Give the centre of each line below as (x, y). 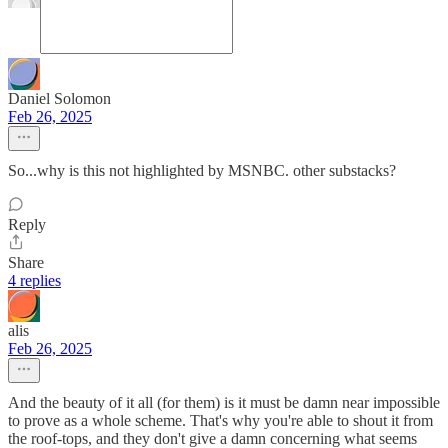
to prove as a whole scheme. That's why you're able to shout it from (220, 421)
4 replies (34, 281)
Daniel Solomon (59, 99)
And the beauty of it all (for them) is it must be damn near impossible (224, 403)
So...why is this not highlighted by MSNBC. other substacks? (202, 171)
